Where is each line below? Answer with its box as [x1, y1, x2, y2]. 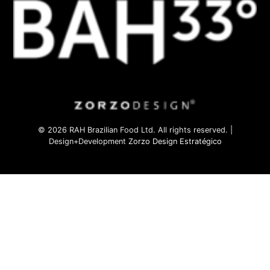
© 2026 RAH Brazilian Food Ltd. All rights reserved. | [37, 125, 233, 134]
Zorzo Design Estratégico [128, 136, 222, 146]
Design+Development [48, 136, 128, 146]
